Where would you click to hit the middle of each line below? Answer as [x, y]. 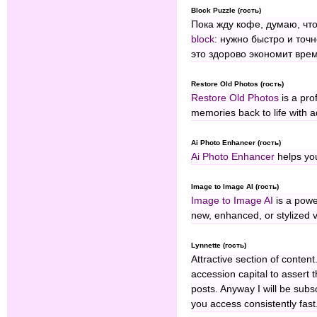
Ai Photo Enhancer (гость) [236, 143]
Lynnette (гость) [219, 246]
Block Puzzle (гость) [226, 11]
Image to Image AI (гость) [235, 187]
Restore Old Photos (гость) [237, 84]
